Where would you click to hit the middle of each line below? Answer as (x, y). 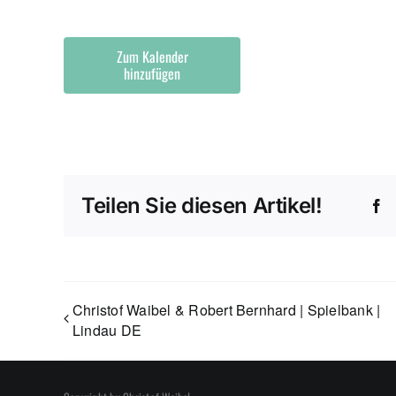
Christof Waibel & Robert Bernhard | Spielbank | (227, 310)
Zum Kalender (152, 57)
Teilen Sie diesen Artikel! (202, 206)
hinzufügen (152, 73)
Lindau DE (107, 330)
